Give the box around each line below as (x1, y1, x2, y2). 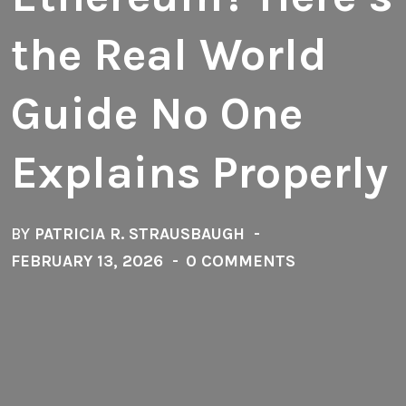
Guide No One (11, 86, 303, 140)
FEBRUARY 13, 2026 (11, 250, 163, 271)
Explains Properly (11, 145, 388, 199)
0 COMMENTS (186, 250, 295, 271)
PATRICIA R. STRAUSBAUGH (34, 223, 245, 244)
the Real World (11, 27, 327, 82)
